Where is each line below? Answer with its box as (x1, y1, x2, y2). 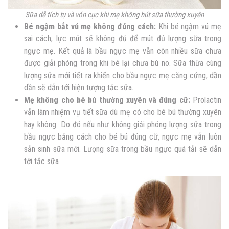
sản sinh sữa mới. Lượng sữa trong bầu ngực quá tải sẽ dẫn (24, 144, 221, 154)
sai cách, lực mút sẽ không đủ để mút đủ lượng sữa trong (24, 33, 221, 43)
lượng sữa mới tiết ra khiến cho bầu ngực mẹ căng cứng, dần (24, 70, 221, 80)
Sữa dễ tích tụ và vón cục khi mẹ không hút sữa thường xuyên (25, 10, 204, 19)
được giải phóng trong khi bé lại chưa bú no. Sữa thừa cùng (24, 58, 221, 68)
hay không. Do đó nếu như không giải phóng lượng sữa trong (24, 119, 221, 129)
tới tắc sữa (24, 156, 59, 166)
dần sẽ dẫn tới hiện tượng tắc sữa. (24, 82, 133, 93)
